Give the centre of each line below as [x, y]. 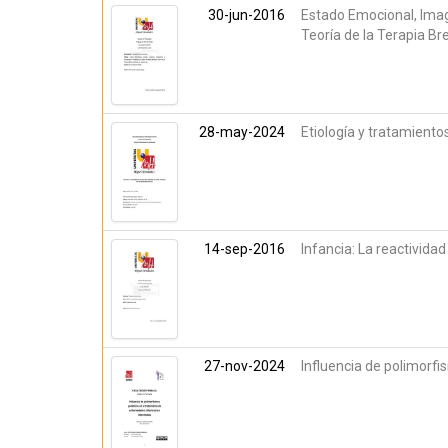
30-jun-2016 [246, 15]
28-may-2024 [242, 132]
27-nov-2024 [244, 366]
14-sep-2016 [244, 249]
